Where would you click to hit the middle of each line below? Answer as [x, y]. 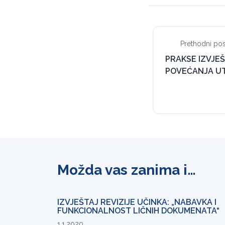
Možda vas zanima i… [127, 170]
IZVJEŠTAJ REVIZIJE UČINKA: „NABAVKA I [137, 202]
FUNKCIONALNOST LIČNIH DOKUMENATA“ [138, 211]
